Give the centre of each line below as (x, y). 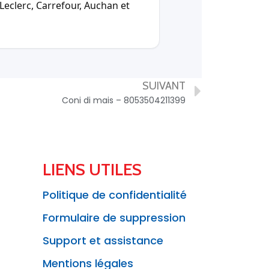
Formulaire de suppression (114, 217)
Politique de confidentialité (115, 195)
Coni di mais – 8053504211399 (124, 100)
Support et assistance (103, 240)
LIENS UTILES (92, 169)
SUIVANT (164, 86)
